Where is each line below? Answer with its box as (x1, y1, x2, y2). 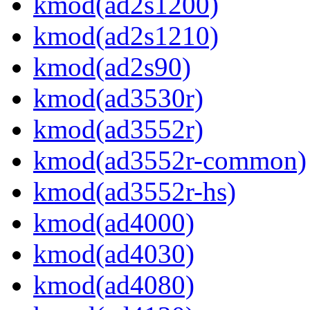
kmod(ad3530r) (33, 83, 203, 113)
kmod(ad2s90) (33, 52, 191, 82)
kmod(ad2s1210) (33, 21, 219, 51)
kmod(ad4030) (33, 239, 194, 269)
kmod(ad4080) (33, 270, 194, 300)
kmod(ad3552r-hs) (33, 176, 236, 207)
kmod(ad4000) (33, 208, 194, 238)
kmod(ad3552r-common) (33, 145, 307, 176)
